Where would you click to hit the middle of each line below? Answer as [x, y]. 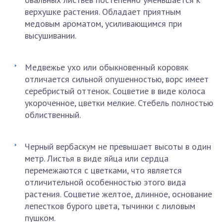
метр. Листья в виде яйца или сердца [97, 158]
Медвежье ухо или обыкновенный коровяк [107, 67]
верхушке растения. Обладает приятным [103, 12]
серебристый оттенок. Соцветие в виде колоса [115, 91]
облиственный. [53, 115]
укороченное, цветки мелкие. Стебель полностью [119, 103]
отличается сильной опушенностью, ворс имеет [117, 79]
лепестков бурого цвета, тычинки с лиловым [110, 206]
